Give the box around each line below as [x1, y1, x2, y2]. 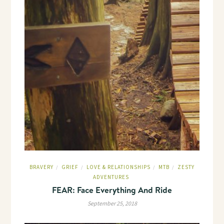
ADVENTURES [92, 173, 129, 181]
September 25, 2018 [87, 199, 137, 208]
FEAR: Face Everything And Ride [52, 184, 172, 195]
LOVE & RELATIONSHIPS [86, 163, 150, 171]
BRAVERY [29, 163, 53, 171]
